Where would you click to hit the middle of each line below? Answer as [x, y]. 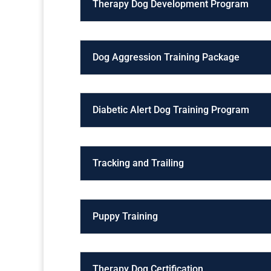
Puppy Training [125, 216]
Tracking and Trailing [138, 163]
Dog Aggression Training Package [166, 57]
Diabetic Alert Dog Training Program [171, 110]
